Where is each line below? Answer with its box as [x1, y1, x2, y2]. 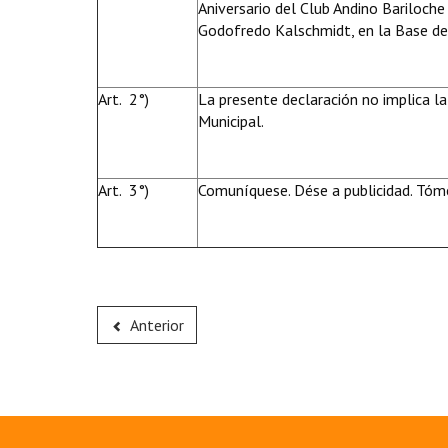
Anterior [129, 315, 184, 335]
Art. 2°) [98, 89, 149, 109]
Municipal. [198, 111, 264, 131]
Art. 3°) [98, 180, 149, 200]
